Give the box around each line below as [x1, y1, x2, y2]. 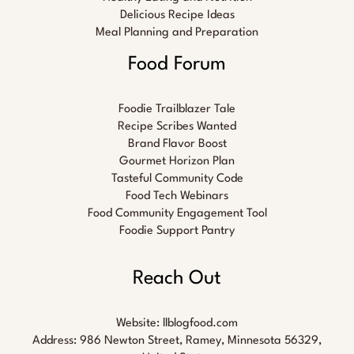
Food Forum [128, 55, 226, 75]
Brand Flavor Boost [127, 138, 227, 151]
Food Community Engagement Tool [87, 208, 267, 220]
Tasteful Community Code [111, 173, 243, 186]
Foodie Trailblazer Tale [119, 104, 235, 116]
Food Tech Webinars [126, 190, 228, 203]
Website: [116, 318, 163, 330]
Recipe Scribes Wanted [118, 121, 236, 134]
